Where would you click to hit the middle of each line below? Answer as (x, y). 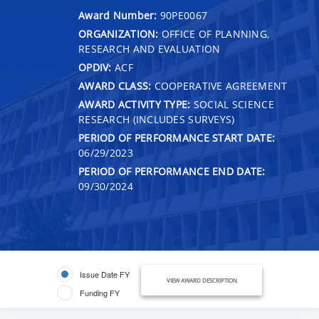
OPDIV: (95, 67)
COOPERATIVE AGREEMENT (219, 85)
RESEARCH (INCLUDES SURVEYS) (157, 119)
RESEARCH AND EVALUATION (150, 48)
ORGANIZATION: (119, 33)
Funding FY (100, 292)
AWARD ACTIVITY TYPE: (135, 104)
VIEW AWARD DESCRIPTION (202, 280)
